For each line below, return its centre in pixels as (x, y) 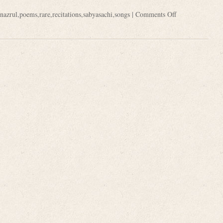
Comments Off (156, 14)
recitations (66, 14)
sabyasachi (98, 14)
